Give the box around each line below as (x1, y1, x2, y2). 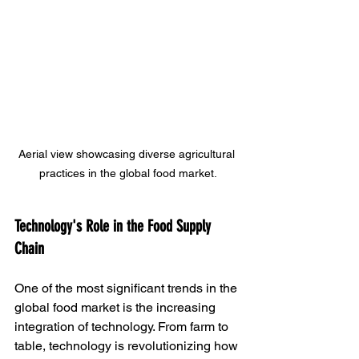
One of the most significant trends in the (14, 280, 240, 296)
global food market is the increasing (14, 299, 219, 315)
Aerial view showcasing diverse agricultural (18, 147, 238, 160)
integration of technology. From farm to (14, 318, 232, 334)
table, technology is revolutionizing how (14, 337, 241, 353)
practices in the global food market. (39, 166, 217, 179)
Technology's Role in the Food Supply (14, 216, 215, 236)
